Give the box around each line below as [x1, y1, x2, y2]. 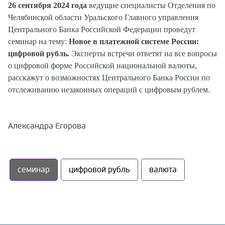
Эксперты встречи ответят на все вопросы [69, 49, 217, 58]
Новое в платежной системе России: [69, 37, 199, 46]
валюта [149, 164, 177, 175]
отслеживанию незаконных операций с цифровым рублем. [8, 85, 212, 94]
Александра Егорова [8, 121, 86, 131]
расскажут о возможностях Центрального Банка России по [8, 73, 210, 82]
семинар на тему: [8, 37, 69, 46]
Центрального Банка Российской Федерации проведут [8, 25, 195, 34]
